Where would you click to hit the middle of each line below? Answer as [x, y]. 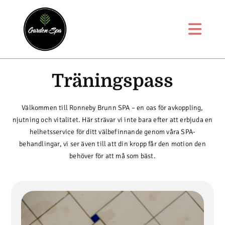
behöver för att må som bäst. [113, 156]
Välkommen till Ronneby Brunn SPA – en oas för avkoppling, [113, 107]
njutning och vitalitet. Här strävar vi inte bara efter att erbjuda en [113, 120]
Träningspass [113, 81]
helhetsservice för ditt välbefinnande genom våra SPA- [113, 132]
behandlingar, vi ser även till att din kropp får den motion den [113, 144]
